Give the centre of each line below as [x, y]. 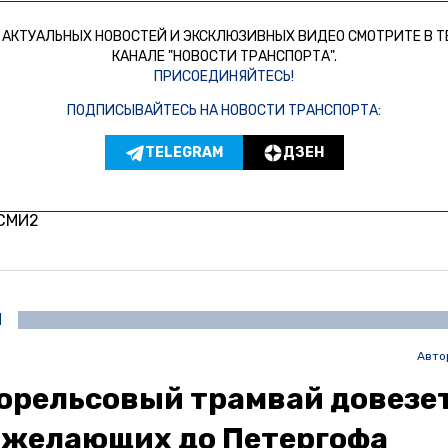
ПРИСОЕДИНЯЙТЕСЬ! [224, 77]
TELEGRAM [183, 152]
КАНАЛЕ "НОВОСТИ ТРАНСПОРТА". [224, 57]
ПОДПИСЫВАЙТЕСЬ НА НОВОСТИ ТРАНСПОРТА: [224, 111]
